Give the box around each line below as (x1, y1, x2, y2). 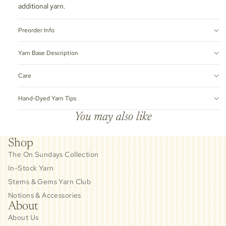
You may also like (74, 110, 152, 123)
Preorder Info (18, 26, 54, 34)
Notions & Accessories (8, 190, 81, 200)
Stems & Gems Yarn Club (8, 177, 91, 186)
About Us (8, 212, 39, 222)
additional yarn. (18, 1, 66, 11)
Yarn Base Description (18, 48, 78, 57)
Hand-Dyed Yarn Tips (18, 94, 76, 102)
